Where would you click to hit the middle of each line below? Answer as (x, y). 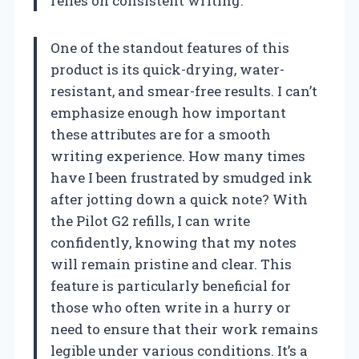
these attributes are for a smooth (161, 134)
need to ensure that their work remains (184, 329)
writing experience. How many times (178, 155)
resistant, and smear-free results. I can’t (184, 91)
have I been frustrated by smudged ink (182, 177)
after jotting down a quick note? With (179, 199)
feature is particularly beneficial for (171, 285)
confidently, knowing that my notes (173, 242)
